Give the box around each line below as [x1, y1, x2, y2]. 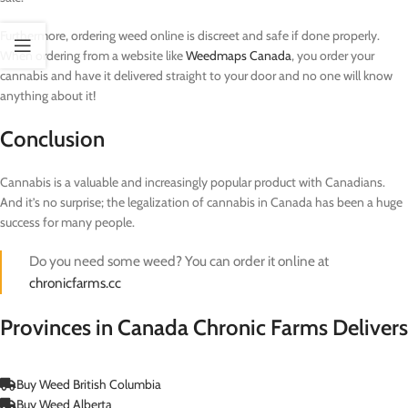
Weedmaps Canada [186, 46, 291, 64]
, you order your [291, 46, 374, 64]
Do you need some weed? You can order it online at [29, 251, 329, 270]
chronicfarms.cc [29, 273, 121, 291]
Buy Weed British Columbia [16, 375, 161, 393]
